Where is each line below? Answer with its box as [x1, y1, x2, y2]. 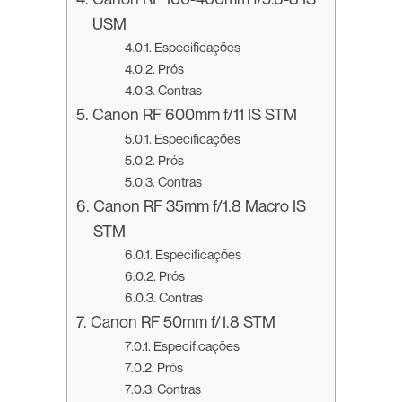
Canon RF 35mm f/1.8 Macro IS [92, 196, 306, 216]
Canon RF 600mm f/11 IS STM [92, 104, 297, 125]
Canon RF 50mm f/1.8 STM [90, 311, 275, 332]
